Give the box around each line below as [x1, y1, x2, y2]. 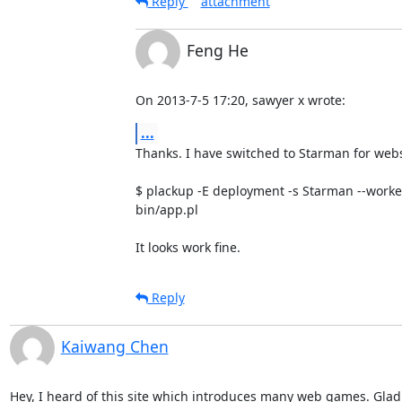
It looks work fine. [135, 238, 240, 256]
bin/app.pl [135, 200, 198, 218]
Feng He [186, 39, 249, 61]
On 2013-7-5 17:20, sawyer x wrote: [135, 91, 345, 109]
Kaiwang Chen [60, 335, 169, 357]
